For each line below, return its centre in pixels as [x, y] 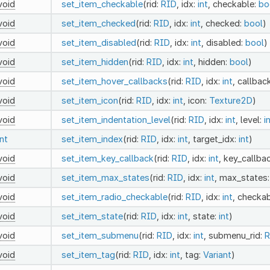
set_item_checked [98, 23]
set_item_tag [88, 254]
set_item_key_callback [107, 158]
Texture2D [231, 100]
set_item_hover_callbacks [114, 81]
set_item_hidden [95, 61]
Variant [217, 254]
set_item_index [92, 139]
